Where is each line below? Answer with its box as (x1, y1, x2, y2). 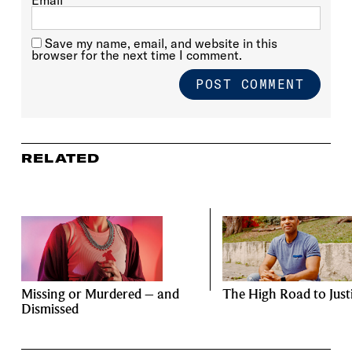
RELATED (20, 150, 101, 166)
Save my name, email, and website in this (44, 35, 277, 51)
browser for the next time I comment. (31, 46, 242, 63)
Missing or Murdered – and (20, 285, 179, 302)
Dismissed (20, 300, 79, 317)
